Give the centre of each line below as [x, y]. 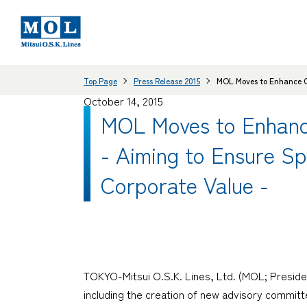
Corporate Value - [185, 184]
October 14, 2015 [123, 101]
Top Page [100, 80]
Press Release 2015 [167, 80]
